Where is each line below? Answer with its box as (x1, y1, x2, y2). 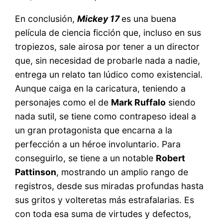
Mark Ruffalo (111, 97, 166, 108)
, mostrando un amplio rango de (56, 167, 189, 178)
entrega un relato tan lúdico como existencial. (15, 69, 203, 80)
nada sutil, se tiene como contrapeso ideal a (15, 111, 197, 122)
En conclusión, (15, 13, 78, 24)
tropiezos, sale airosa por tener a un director (15, 41, 200, 52)
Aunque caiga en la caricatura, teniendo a (15, 83, 186, 94)
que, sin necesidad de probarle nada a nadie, (15, 55, 201, 66)
